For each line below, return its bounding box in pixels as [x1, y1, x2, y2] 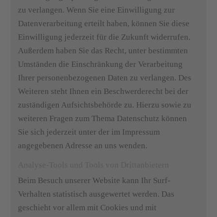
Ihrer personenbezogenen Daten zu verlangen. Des [18, 73, 192, 82]
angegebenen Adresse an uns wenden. [18, 141, 148, 150]
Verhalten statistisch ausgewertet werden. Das [18, 189, 175, 199]
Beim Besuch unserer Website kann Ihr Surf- [18, 176, 171, 185]
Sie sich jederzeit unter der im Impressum [18, 127, 160, 137]
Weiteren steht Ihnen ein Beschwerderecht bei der [18, 87, 189, 96]
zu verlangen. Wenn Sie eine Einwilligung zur [18, 5, 175, 15]
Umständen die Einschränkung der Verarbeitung [18, 60, 183, 69]
